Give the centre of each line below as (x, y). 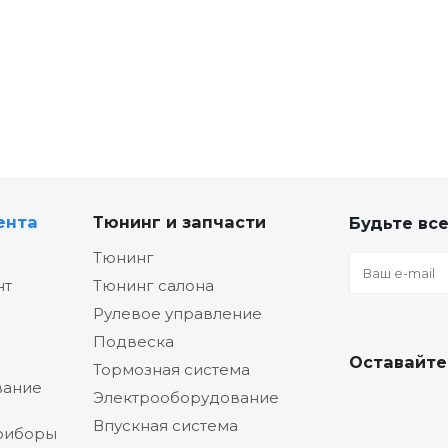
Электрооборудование (186, 398)
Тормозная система (171, 370)
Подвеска (133, 342)
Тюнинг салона (153, 286)
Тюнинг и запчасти (179, 222)
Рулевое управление (177, 314)
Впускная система (165, 426)
